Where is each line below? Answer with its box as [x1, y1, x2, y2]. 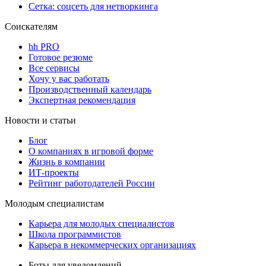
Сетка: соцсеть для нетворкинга [28, 1, 158, 12]
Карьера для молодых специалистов [28, 218, 175, 229]
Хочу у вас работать [28, 74, 109, 84]
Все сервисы [28, 63, 80, 74]
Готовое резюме [28, 52, 93, 63]
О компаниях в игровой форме [28, 146, 153, 157]
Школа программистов [28, 229, 121, 240]
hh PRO [28, 42, 59, 52]
